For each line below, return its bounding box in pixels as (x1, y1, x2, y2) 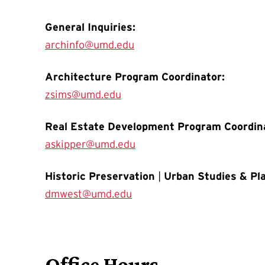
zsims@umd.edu (45, 88, 121, 101)
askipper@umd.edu (45, 138, 135, 150)
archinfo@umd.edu (45, 38, 134, 51)
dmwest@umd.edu (45, 188, 132, 200)
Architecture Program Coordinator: (45, 70, 225, 83)
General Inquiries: (45, 21, 135, 33)
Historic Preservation (45, 170, 158, 182)
